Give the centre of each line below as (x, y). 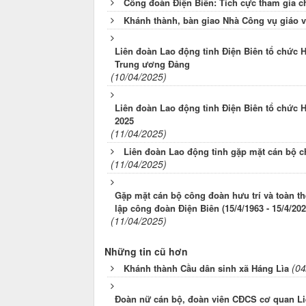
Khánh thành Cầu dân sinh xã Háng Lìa (206, 268)
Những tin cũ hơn (146, 252)
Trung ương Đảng (152, 64)
